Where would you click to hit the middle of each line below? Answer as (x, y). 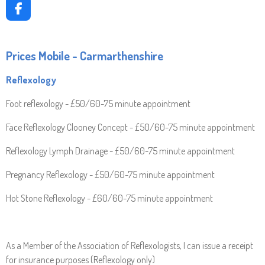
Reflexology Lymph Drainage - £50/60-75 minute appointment (120, 151)
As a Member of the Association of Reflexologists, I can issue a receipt (130, 245)
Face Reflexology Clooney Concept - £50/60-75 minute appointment (130, 127)
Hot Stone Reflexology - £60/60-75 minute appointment (109, 198)
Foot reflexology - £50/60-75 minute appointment (98, 104)
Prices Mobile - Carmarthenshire (85, 56)
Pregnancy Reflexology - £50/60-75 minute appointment (110, 174)
